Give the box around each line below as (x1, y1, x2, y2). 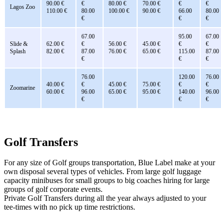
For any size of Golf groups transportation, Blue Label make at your (4, 158, 215, 167)
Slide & (10, 40, 28, 47)
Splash (10, 47, 26, 55)
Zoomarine (10, 84, 35, 91)
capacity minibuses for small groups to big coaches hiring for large (4, 176, 210, 185)
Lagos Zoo (10, 3, 35, 10)
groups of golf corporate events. (4, 185, 103, 194)
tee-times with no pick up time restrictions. (4, 203, 135, 212)
